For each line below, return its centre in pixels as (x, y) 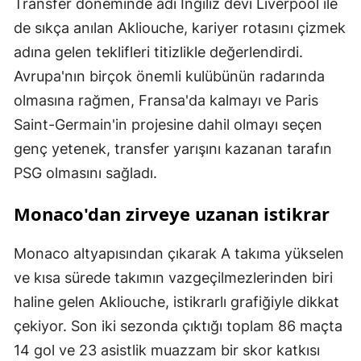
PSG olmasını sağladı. (85, 173)
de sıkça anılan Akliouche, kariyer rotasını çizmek (180, 28)
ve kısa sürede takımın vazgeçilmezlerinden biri (173, 278)
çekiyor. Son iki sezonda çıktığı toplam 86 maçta (178, 326)
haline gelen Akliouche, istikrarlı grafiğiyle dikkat (176, 302)
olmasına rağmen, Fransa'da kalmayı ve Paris (166, 100)
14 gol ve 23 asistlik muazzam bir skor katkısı (167, 350)
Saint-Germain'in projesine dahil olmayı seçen (168, 124)
